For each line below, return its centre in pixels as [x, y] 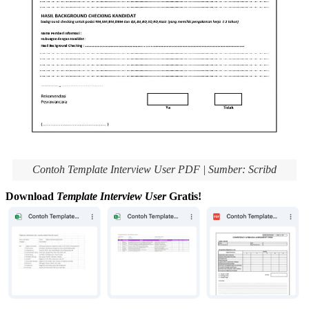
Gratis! [185, 196]
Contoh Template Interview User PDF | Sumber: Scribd [154, 170]
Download [31, 196]
